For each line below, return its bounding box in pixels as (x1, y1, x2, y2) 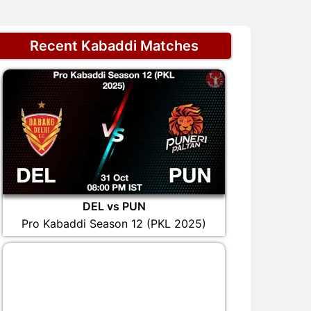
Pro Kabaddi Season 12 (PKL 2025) (22, 217, 206, 230)
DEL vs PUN (82, 199, 146, 213)
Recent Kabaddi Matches (29, 37, 199, 54)
